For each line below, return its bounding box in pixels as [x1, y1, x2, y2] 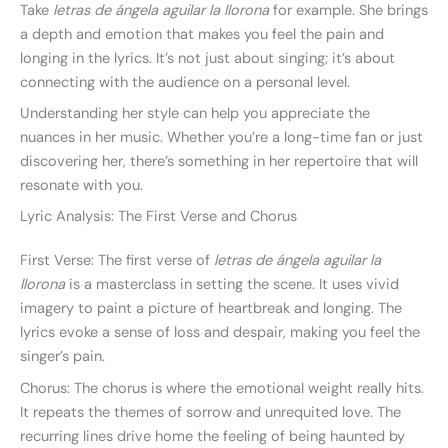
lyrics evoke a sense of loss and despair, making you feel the [20, 323, 420, 343]
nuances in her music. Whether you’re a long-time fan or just [20, 127, 423, 147]
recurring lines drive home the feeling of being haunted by [20, 426, 405, 446]
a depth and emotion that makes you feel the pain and [20, 24, 384, 44]
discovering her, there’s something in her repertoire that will [20, 151, 418, 171]
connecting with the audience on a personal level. [20, 72, 350, 92]
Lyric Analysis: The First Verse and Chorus [20, 207, 297, 227]
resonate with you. [20, 175, 143, 195]
